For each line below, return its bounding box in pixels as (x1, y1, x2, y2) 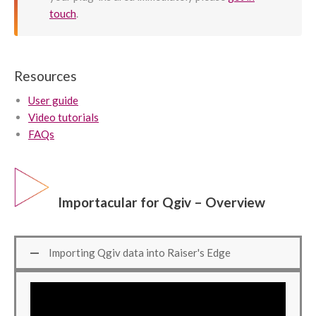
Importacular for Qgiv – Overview (49, 194, 265, 211)
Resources (14, 68, 77, 85)
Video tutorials (28, 111, 99, 124)
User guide (28, 94, 78, 107)
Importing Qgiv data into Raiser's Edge (49, 246, 231, 260)
